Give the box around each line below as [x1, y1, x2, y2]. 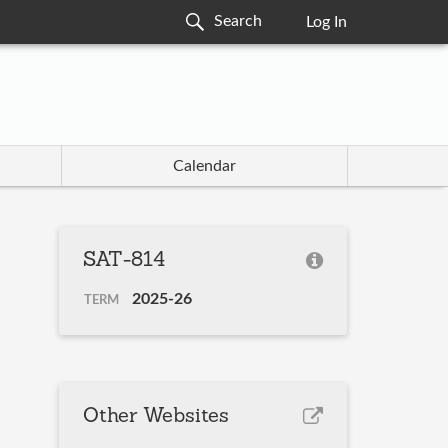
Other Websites [83, 407, 230, 428]
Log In [306, 14, 348, 30]
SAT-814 [83, 251, 166, 272]
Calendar [172, 158, 236, 175]
